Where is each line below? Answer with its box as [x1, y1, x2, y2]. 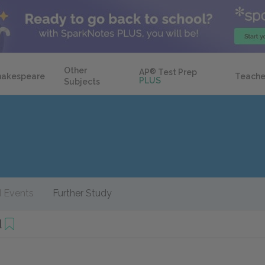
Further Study [53, 188, 112, 199]
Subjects [64, 77, 100, 86]
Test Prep [156, 67, 198, 77]
